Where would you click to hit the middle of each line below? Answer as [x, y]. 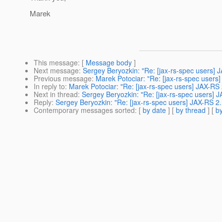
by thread [191, 110]
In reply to [49, 86]
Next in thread [56, 94]
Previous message [63, 79]
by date [154, 110]
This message [56, 63]
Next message [56, 71]
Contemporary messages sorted [84, 110]
